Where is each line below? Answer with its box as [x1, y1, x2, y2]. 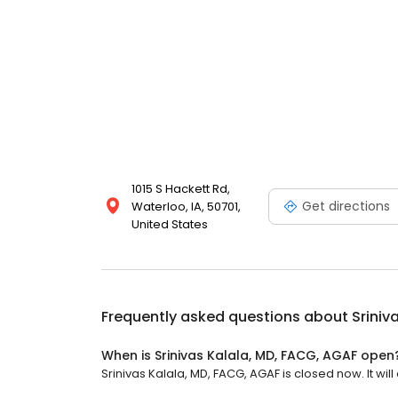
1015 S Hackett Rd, [131, 180, 230, 197]
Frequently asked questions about [101, 306, 352, 327]
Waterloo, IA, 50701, [131, 198, 241, 215]
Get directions [302, 196, 390, 215]
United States [131, 216, 208, 233]
